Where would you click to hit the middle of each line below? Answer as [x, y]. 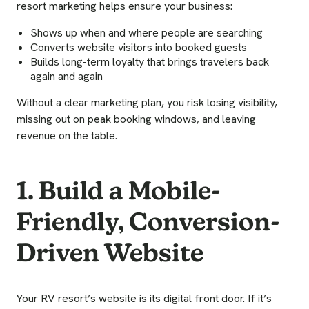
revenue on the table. [67, 136]
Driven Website [110, 253]
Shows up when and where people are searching [147, 33]
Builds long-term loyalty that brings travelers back [150, 62]
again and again [67, 77]
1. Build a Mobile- [119, 191]
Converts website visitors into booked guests [139, 48]
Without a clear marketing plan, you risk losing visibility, [147, 103]
